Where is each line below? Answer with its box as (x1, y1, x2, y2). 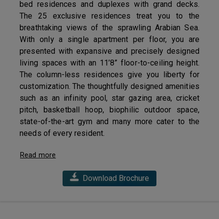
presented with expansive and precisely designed (20, 46, 199, 56)
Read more (20, 150, 56, 159)
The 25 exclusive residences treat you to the (20, 11, 199, 21)
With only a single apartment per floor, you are (20, 34, 199, 44)
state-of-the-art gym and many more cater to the (20, 116, 199, 126)
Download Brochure (80, 172, 150, 184)
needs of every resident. (20, 128, 105, 138)
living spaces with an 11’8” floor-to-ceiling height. (20, 58, 199, 67)
